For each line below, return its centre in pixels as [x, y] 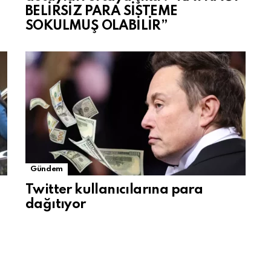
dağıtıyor [56, 204]
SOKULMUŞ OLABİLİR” [96, 26]
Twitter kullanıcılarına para [114, 190]
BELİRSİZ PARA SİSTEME [102, 11]
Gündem [47, 169]
